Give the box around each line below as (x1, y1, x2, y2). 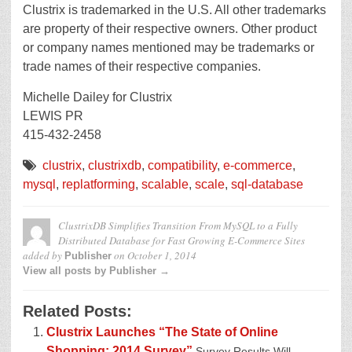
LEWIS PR (23, 109, 83, 123)
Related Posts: (23, 302, 132, 320)
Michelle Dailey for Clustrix (23, 90, 172, 104)
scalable (141, 178, 189, 191)
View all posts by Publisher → (23, 265, 170, 277)
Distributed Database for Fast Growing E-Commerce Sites (58, 233, 305, 247)
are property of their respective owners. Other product (23, 22, 317, 35)
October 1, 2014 (127, 248, 196, 262)
